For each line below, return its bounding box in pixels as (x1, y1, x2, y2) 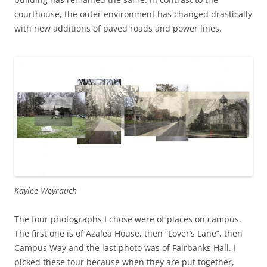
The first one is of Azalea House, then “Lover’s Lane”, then (14, 227, 243, 239)
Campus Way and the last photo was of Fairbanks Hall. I (14, 241, 236, 253)
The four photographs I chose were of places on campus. (14, 213, 241, 225)
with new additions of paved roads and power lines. (14, 22, 222, 34)
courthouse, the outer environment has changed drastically (14, 8, 252, 20)
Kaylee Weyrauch (14, 184, 77, 196)
